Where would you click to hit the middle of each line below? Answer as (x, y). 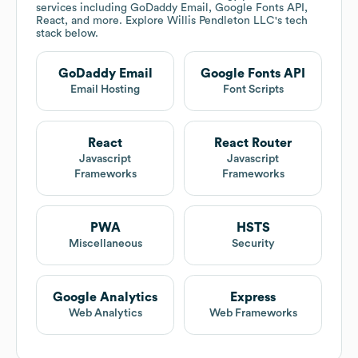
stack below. (67, 34)
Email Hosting (105, 90)
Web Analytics (105, 314)
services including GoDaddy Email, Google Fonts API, (172, 8)
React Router (253, 143)
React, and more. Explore (101, 21)
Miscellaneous (105, 244)
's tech (291, 21)
